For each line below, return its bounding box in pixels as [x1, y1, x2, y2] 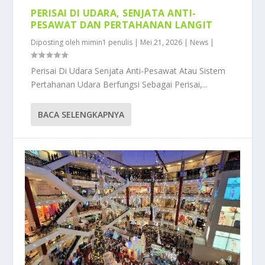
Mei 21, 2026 [140, 37, 183, 47]
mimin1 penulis [82, 37, 133, 47]
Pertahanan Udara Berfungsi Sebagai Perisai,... [31, 78, 208, 90]
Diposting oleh [31, 37, 82, 47]
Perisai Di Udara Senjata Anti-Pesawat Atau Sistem [31, 64, 226, 76]
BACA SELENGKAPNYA [38, 108, 125, 120]
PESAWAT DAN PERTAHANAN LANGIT [31, 18, 213, 31]
